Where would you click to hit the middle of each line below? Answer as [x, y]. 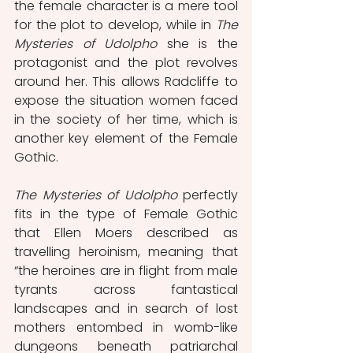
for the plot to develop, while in [115, 24]
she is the [198, 43]
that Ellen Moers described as [126, 232]
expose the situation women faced [126, 100]
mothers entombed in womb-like [126, 327]
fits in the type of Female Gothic [126, 214]
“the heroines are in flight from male [126, 270]
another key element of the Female [126, 138]
